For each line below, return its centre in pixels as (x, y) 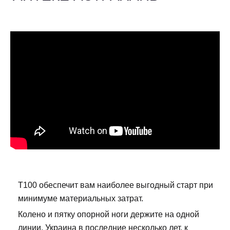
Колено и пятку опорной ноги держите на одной (109, 214)
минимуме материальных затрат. (81, 198)
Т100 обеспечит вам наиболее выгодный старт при (116, 185)
